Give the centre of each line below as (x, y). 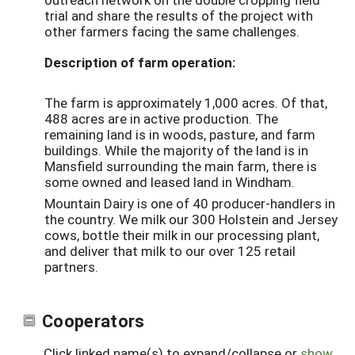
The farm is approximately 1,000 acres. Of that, (186, 103)
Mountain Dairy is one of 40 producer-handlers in (190, 204)
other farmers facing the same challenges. (172, 31)
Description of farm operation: (140, 62)
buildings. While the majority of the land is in (176, 151)
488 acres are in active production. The (161, 119)
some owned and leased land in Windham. (170, 182)
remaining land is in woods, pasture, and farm (180, 135)
